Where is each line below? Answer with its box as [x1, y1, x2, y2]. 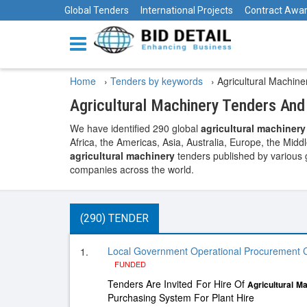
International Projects [140, 5, 233, 16]
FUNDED [114, 258, 146, 269]
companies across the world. [70, 162, 194, 176]
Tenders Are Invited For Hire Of [108, 277, 248, 291]
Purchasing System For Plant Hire [108, 291, 254, 304]
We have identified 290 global [70, 121, 201, 135]
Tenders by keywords [110, 74, 206, 88]
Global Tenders [64, 5, 129, 16]
